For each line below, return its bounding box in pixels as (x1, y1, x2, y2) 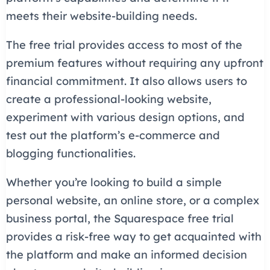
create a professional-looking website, (5, 92, 212, 107)
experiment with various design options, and (5, 110, 245, 125)
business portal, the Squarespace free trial (5, 212, 234, 226)
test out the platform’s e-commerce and (5, 128, 220, 143)
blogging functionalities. (5, 146, 136, 161)
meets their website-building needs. (5, 9, 197, 24)
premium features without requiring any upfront (5, 56, 263, 71)
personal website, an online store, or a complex (5, 193, 259, 208)
